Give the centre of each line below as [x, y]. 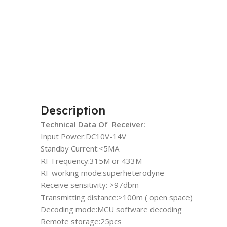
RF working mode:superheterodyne [102, 173]
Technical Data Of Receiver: [93, 124]
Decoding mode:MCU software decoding [111, 209]
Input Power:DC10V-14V [83, 136]
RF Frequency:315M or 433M [91, 160]
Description [73, 110]
